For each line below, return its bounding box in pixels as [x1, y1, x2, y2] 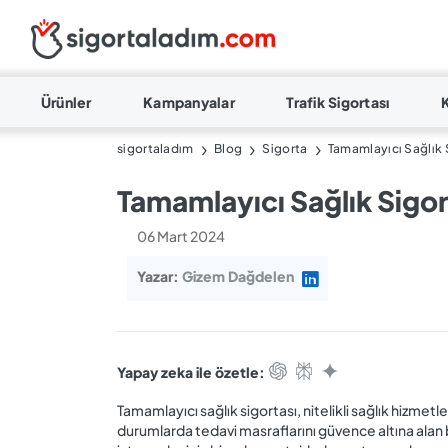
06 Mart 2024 [137, 227, 225, 245]
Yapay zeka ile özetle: [117, 363, 265, 381]
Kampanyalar [143, 93, 235, 111]
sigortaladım [117, 141, 194, 156]
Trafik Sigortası [286, 93, 390, 111]
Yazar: [137, 267, 182, 286]
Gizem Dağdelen [182, 267, 294, 286]
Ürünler [40, 93, 92, 111]
